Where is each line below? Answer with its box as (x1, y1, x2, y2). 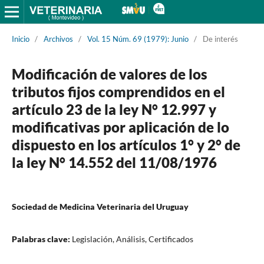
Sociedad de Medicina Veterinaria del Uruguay (11, 201, 189, 212)
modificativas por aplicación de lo (11, 118, 229, 136)
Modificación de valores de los (11, 65, 207, 82)
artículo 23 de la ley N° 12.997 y (11, 100, 216, 118)
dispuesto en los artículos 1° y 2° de (11, 136, 240, 153)
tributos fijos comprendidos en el (11, 82, 225, 100)
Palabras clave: (11, 233, 72, 244)
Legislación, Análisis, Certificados (71, 233, 193, 244)
